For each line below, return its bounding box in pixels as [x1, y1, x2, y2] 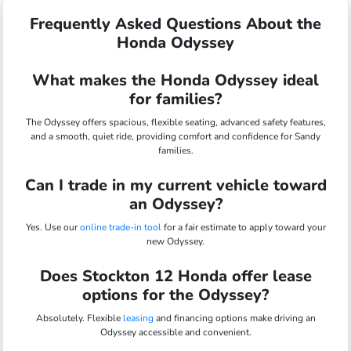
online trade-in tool [79, 220, 161, 233]
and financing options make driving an [153, 311, 316, 324]
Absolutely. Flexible [35, 311, 123, 324]
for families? [129, 88, 222, 110]
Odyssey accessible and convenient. [100, 325, 251, 338]
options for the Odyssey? [82, 284, 269, 306]
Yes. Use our [25, 220, 80, 233]
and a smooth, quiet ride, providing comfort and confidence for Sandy [31, 129, 320, 143]
